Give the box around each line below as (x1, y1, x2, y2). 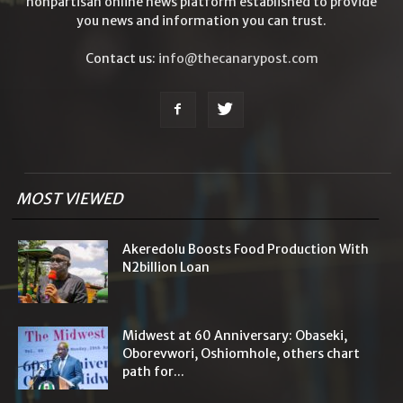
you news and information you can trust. (76, 12, 327, 29)
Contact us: (85, 49, 158, 67)
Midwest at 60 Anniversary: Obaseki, (122, 327, 347, 344)
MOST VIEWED (14, 188, 128, 209)
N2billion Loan (122, 258, 210, 275)
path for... (122, 363, 184, 380)
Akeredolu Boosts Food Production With (122, 240, 369, 257)
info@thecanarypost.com (157, 49, 318, 67)
